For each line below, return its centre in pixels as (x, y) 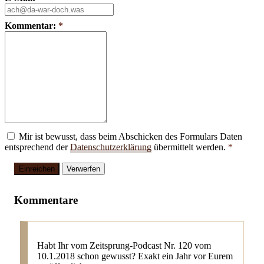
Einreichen (37, 169)
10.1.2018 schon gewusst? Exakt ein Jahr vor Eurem (135, 256)
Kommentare (46, 200)
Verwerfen (83, 169)
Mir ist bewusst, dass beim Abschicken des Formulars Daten (131, 136)
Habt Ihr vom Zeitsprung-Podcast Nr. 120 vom (124, 245)
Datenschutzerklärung (111, 147)
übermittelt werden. (190, 147)
